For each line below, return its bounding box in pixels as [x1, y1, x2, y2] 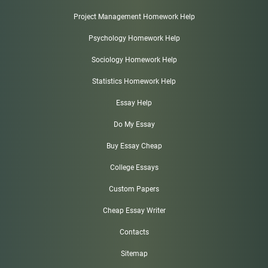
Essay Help [116, 98, 152, 107]
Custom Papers [109, 184, 159, 193]
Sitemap [120, 249, 148, 258]
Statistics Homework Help [92, 77, 176, 86]
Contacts [119, 227, 149, 236]
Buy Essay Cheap [106, 141, 162, 150]
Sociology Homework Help [91, 55, 177, 64]
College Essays [109, 163, 159, 172]
